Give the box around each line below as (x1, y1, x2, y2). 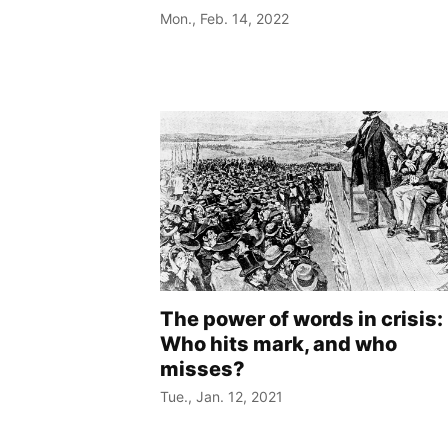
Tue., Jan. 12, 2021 (160, 388, 283, 406)
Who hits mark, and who (160, 332, 397, 357)
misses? (160, 357, 245, 382)
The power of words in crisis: (160, 307, 443, 332)
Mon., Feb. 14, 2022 (160, 10, 289, 28)
